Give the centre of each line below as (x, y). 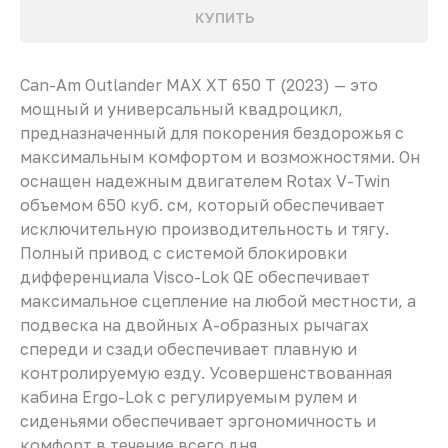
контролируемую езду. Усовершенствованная (206, 373)
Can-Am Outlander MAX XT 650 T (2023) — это (199, 85)
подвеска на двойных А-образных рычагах (194, 325)
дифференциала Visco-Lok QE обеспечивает (195, 277)
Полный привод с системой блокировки (183, 253)
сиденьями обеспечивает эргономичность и (198, 421)
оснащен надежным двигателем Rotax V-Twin (205, 181)
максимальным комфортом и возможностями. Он (220, 157)
